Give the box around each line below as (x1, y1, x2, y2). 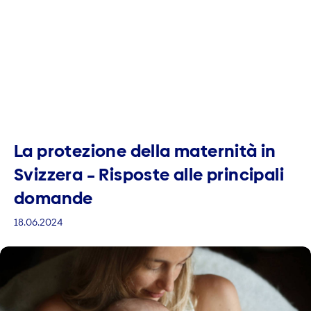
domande (14, 186, 93, 210)
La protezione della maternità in (14, 139, 276, 162)
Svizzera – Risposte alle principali (14, 162, 284, 186)
